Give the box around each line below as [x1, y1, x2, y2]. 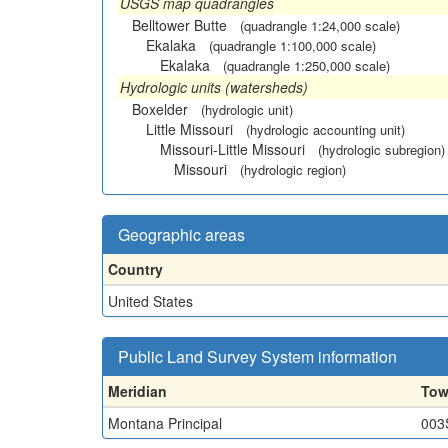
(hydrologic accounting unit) [246, 119, 405, 139]
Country [108, 258, 163, 279]
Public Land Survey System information [118, 344, 397, 368]
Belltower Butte [132, 14, 227, 35]
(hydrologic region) [240, 159, 346, 179]
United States [108, 290, 193, 311]
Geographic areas [118, 222, 245, 246]
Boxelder [132, 98, 188, 119]
